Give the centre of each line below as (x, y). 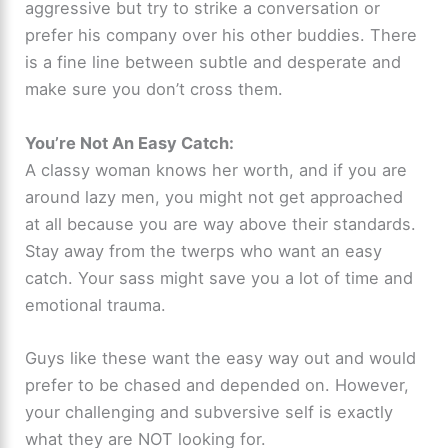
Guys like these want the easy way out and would (221, 357)
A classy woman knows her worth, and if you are (216, 169)
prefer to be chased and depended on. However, (217, 384)
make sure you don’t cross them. (154, 89)
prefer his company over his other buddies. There (221, 35)
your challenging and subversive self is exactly (209, 411)
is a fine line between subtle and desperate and (213, 62)
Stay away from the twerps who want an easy (204, 250)
